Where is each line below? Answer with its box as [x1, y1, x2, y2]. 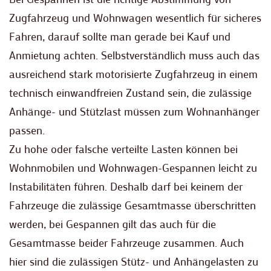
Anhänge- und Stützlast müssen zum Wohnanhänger [9, 104, 260, 119]
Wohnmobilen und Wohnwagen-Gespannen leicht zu [9, 160, 257, 175]
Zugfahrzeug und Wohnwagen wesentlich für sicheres [9, 10, 261, 25]
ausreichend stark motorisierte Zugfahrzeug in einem [9, 67, 258, 82]
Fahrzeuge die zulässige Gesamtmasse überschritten [9, 198, 256, 213]
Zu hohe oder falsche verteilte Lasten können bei [9, 142, 238, 157]
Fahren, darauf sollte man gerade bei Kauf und [9, 29, 230, 44]
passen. [9, 123, 45, 138]
